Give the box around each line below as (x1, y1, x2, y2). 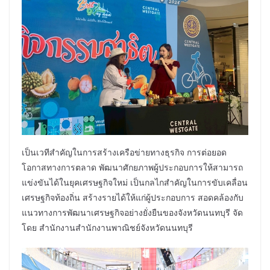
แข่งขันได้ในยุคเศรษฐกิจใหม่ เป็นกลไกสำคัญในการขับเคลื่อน (22, 176, 248, 188)
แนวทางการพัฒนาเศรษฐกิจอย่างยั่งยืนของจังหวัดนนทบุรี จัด (22, 206, 243, 218)
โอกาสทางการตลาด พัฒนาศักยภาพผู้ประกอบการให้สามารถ (22, 161, 243, 173)
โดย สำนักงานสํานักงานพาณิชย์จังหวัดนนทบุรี (22, 221, 193, 233)
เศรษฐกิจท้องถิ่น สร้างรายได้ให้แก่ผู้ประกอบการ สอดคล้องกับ (22, 191, 243, 203)
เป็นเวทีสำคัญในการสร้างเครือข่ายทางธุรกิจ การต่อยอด (22, 146, 227, 158)
